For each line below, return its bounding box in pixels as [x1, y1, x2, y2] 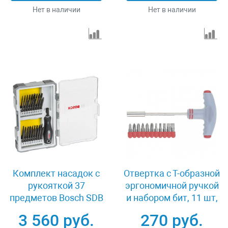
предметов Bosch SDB [9, 192, 103, 203]
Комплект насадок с [13, 168, 100, 179]
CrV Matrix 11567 [136, 205, 207, 215]
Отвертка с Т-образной [124, 168, 220, 179]
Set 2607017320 [23, 205, 90, 215]
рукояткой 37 [27, 180, 85, 191]
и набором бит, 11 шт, [126, 192, 218, 203]
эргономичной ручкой [125, 180, 219, 191]
